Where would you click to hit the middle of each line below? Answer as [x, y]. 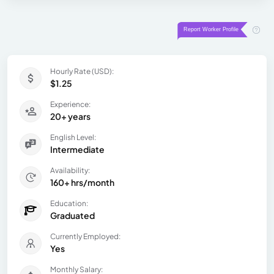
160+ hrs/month [82, 183]
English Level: [73, 138]
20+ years [70, 117]
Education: [69, 204]
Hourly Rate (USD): [82, 72]
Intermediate [77, 150]
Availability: [70, 171]
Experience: [70, 105]
